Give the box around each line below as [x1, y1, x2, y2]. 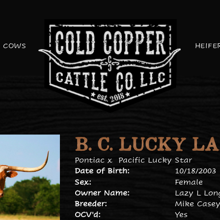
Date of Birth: [74, 166, 130, 175]
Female [174, 177, 203, 187]
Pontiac [74, 155, 105, 165]
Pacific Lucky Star [118, 155, 192, 165]
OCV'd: [74, 210, 101, 219]
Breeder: [74, 199, 107, 208]
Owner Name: [74, 188, 130, 197]
